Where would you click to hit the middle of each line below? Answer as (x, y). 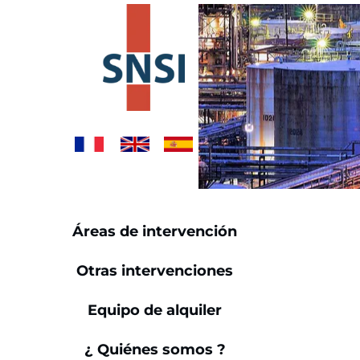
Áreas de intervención (155, 231)
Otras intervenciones (155, 271)
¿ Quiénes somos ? (155, 350)
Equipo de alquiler (155, 310)
